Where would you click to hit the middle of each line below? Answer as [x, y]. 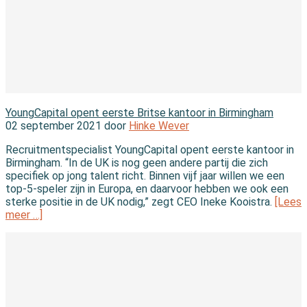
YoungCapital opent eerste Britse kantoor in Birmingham [139, 112]
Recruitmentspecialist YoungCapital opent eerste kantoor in [150, 149]
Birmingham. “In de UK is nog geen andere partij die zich [137, 162]
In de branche [39, 99]
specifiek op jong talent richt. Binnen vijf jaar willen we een [145, 175]
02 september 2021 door [67, 125]
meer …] [24, 214]
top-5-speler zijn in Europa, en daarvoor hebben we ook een [147, 188]
